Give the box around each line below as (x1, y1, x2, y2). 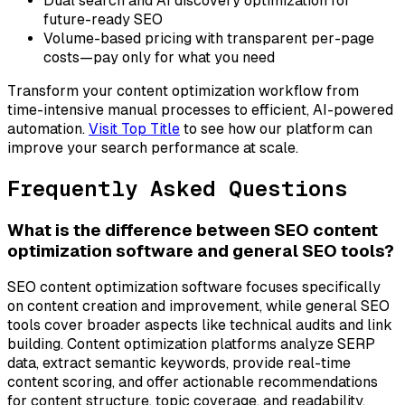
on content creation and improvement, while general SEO (7, 297, 390, 316)
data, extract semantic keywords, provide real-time (7, 354, 351, 372)
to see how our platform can (180, 119, 372, 137)
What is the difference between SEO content (7, 220, 378, 240)
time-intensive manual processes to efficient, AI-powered (7, 100, 393, 118)
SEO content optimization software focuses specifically (7, 278, 381, 297)
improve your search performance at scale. (7, 138, 298, 156)
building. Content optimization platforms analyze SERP (7, 335, 375, 353)
